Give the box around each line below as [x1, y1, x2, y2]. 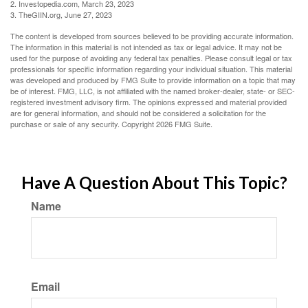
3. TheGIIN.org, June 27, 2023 [10, 9, 112, 20]
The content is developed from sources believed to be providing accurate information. [10, 30, 294, 41]
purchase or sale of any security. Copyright [10, 118, 156, 129]
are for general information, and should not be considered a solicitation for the [10, 107, 266, 118]
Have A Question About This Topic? [21, 173, 287, 192]
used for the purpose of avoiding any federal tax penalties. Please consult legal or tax [10, 52, 292, 63]
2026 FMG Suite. [156, 118, 212, 129]
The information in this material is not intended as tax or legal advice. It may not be [10, 41, 282, 52]
